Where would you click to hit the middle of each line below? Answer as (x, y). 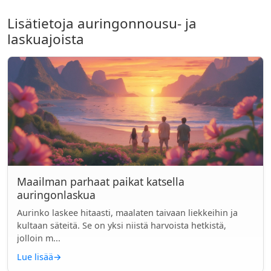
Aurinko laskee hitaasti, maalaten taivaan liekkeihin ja (127, 213)
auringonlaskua (56, 195)
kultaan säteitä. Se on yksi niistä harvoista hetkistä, (122, 225)
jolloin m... (39, 238)
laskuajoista (46, 39)
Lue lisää (35, 257)
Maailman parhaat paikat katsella (101, 181)
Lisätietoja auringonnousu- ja (102, 23)
